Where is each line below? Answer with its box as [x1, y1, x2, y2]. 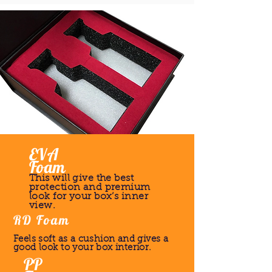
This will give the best [29, 174, 134, 183]
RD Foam [13, 212, 70, 228]
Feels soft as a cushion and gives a [13, 235, 169, 244]
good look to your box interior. [13, 243, 152, 253]
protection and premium [29, 183, 151, 192]
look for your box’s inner [29, 192, 149, 202]
